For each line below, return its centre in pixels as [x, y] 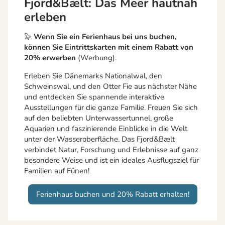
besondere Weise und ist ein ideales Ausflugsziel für [111, 160]
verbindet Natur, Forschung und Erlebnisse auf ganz [111, 150]
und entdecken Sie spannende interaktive [94, 97]
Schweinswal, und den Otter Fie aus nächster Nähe [110, 87]
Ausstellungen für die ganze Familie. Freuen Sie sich [111, 108]
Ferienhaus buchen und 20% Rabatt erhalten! [113, 194]
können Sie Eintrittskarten [71, 47]
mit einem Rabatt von [156, 47]
